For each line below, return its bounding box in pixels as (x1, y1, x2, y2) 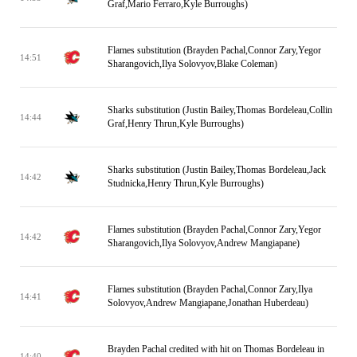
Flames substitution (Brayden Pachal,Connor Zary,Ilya (108, 284, 312, 295)
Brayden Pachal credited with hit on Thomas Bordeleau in (108, 343, 324, 355)
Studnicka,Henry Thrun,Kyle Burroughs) (108, 178, 264, 189)
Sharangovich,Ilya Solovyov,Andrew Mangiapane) (108, 237, 300, 249)
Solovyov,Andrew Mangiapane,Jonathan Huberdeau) (108, 297, 308, 308)
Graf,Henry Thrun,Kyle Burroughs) (108, 118, 244, 129)
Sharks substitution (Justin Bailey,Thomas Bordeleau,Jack (108, 164, 326, 175)
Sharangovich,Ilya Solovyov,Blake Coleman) (108, 58, 277, 69)
